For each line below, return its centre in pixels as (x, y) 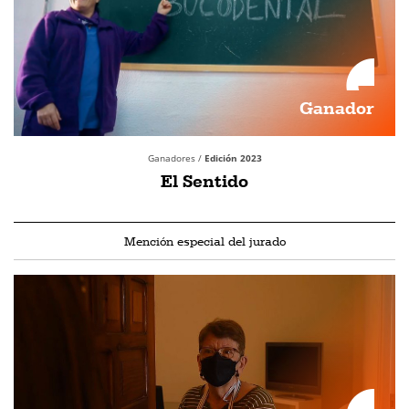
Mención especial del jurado (204, 241)
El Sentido (204, 181)
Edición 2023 (233, 158)
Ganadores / (176, 158)
